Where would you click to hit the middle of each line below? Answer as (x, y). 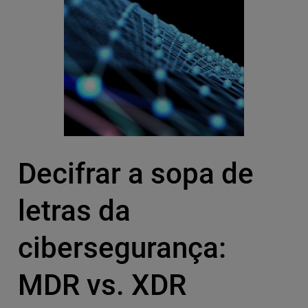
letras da (74, 211)
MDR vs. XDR (102, 285)
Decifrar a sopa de (135, 174)
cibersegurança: (122, 248)
